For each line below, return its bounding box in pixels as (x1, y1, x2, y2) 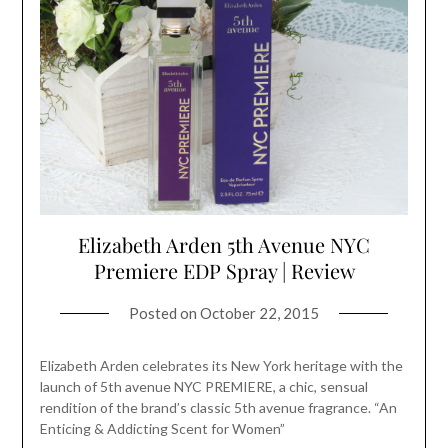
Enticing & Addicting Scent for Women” (39, 419, 285, 437)
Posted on (129, 303, 200, 322)
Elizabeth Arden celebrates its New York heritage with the (39, 356, 403, 374)
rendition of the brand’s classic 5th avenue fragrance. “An (39, 398, 397, 416)
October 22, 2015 (200, 303, 319, 322)
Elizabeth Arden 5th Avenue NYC (78, 230, 370, 258)
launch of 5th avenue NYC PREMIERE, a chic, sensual (39, 377, 368, 395)
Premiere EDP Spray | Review (93, 256, 355, 284)
